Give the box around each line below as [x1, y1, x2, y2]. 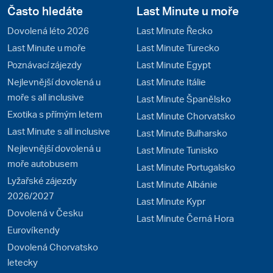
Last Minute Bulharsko [136, 127, 227, 139]
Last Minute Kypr [136, 195, 205, 207]
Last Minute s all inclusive [7, 125, 110, 137]
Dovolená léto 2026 [7, 24, 89, 37]
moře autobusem [7, 157, 78, 169]
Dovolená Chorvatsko [7, 241, 98, 253]
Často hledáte [7, 3, 83, 18]
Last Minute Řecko [136, 24, 213, 37]
